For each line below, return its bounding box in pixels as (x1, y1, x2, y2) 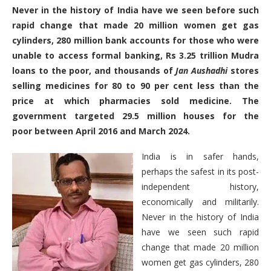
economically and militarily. (142, 196, 259, 208)
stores (227, 65, 260, 77)
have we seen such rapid (142, 226, 259, 238)
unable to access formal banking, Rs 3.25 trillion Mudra (12, 50, 259, 62)
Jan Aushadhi (175, 65, 228, 77)
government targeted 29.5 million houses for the (12, 110, 259, 122)
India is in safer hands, (142, 151, 259, 163)
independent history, (142, 181, 259, 193)
